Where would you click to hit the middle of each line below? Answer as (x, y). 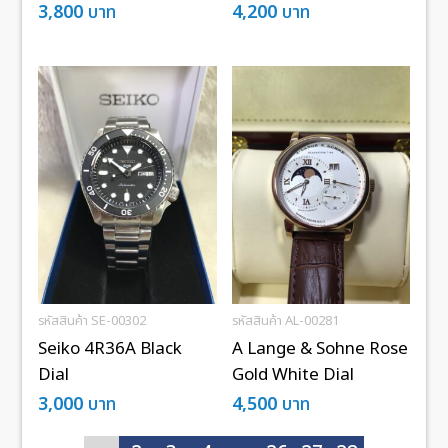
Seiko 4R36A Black (110, 348)
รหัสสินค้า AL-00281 (285, 320)
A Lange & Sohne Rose (319, 348)
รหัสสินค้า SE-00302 (92, 320)
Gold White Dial (292, 374)
